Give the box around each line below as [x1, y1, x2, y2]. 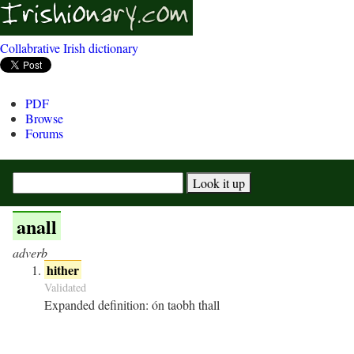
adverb [13, 244, 47, 261]
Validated [44, 280, 86, 295]
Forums [25, 125, 63, 141]
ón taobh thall [152, 296, 220, 313]
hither [47, 261, 80, 279]
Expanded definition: [44, 296, 149, 313]
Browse [25, 110, 63, 126]
